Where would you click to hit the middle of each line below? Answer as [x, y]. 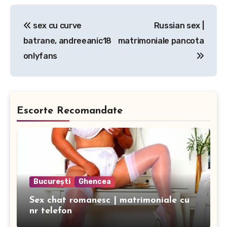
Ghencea [94, 181]
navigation [50, 35]
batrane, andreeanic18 [67, 41]
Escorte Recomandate [69, 111]
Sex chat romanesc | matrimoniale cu [109, 200]
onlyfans [40, 56]
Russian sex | [179, 25]
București [52, 181]
